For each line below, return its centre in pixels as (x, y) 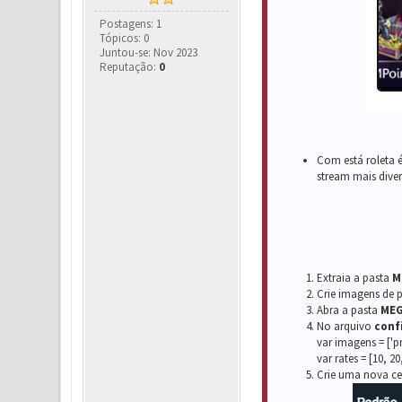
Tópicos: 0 (125, 38)
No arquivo (345, 326)
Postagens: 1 (131, 24)
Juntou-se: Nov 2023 (149, 52)
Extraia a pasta (354, 278)
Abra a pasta (348, 310)
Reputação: (130, 67)
